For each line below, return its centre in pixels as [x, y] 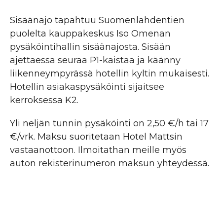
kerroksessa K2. [44, 100]
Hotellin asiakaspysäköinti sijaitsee [87, 87]
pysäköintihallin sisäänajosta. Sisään [90, 47]
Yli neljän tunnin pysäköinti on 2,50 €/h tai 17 [109, 123]
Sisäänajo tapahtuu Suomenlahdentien [97, 20]
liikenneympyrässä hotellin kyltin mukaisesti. [110, 73]
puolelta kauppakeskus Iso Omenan [90, 33]
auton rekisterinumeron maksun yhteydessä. [110, 163]
